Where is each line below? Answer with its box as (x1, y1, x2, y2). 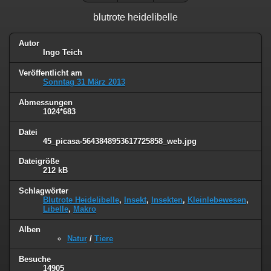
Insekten (151, 195, 183, 205)
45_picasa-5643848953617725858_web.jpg (43, 136, 197, 146)
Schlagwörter (19, 186, 68, 196)
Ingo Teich (43, 47, 82, 57)
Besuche (19, 255, 51, 264)
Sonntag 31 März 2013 (43, 77, 125, 87)
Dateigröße (19, 157, 59, 166)
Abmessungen (19, 97, 73, 107)
